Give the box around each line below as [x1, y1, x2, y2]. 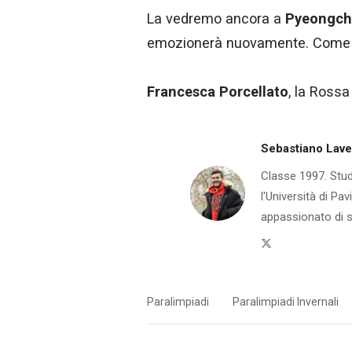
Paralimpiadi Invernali [233, 295, 339, 309]
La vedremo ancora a [147, 9, 285, 27]
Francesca [147, 82, 215, 100]
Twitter [271, 235, 307, 248]
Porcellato [219, 82, 288, 100]
